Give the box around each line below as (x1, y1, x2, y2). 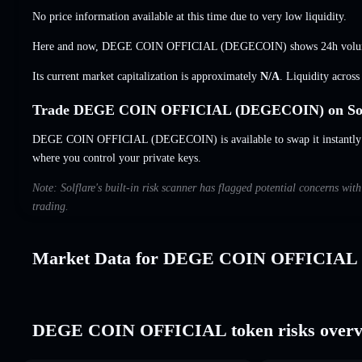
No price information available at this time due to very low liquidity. (32, 10, 347, 23)
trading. (32, 200, 69, 213)
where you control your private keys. (32, 151, 201, 164)
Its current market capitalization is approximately (32, 69, 260, 82)
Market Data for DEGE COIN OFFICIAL (32, 247, 358, 268)
